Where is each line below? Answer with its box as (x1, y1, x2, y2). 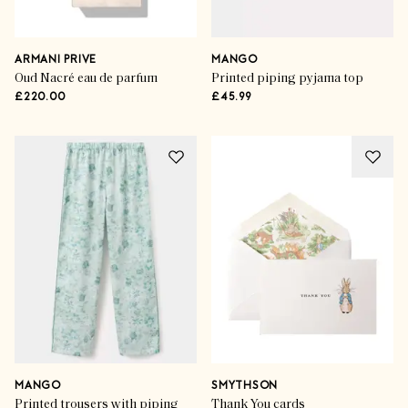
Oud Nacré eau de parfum (15, 72, 158, 86)
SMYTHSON (211, 381, 278, 392)
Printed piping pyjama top (211, 72, 363, 86)
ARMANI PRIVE (15, 55, 97, 66)
